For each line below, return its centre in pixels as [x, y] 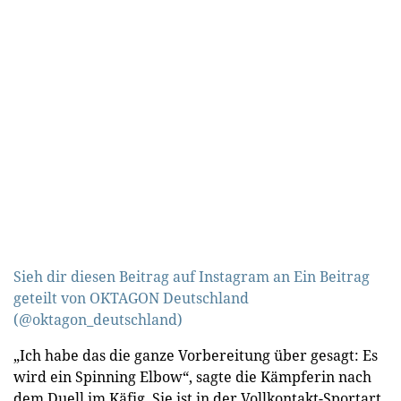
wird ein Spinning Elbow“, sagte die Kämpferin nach [192, 377]
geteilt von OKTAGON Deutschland [131, 298]
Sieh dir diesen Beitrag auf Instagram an [154, 277]
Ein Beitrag [332, 277]
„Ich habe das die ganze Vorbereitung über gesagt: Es [196, 355]
